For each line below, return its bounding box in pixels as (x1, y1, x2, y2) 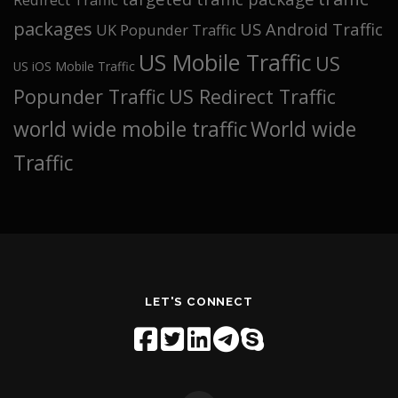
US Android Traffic (240, 17, 383, 40)
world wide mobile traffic (13, 115, 247, 143)
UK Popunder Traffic (96, 20, 236, 40)
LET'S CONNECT (145, 295, 253, 309)
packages (13, 15, 92, 41)
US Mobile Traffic (139, 46, 312, 77)
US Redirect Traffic (169, 83, 336, 109)
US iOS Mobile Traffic (13, 57, 135, 75)
